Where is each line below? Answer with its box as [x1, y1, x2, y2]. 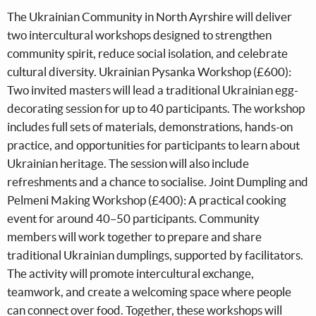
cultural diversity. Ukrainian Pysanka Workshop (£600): [7, 65, 291, 79]
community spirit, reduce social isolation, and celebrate [7, 47, 288, 61]
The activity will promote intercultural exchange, [7, 267, 254, 281]
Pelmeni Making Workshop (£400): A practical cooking [7, 193, 286, 207]
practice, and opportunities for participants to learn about [7, 138, 300, 152]
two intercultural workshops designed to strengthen [7, 28, 272, 42]
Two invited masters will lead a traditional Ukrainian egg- [7, 83, 298, 97]
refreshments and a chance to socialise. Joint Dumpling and [7, 175, 308, 189]
